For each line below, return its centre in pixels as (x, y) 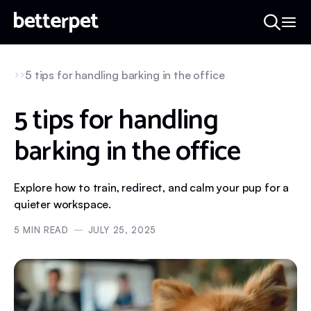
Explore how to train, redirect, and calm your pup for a (152, 187)
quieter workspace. (63, 204)
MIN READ (44, 230)
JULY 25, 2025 (122, 230)
